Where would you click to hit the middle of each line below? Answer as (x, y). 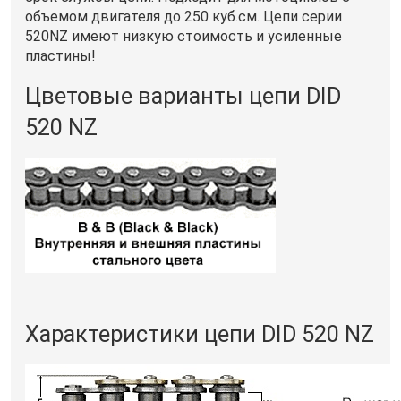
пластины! (60, 56)
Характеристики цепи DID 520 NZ (200, 334)
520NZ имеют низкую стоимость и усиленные (183, 36)
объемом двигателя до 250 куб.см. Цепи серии (183, 17)
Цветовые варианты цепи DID (183, 96)
